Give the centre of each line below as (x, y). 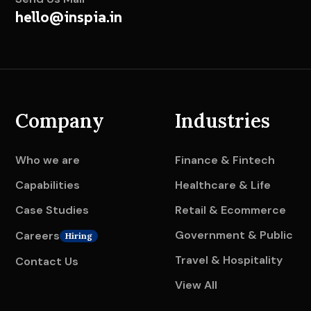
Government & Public (234, 235)
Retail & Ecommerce (230, 210)
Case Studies (52, 210)
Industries (222, 121)
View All (196, 285)
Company (60, 121)
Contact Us (47, 262)
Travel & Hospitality (228, 260)
